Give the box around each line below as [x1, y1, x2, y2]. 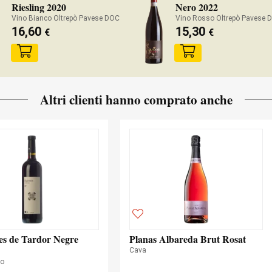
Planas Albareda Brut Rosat [129, 232, 246, 246]
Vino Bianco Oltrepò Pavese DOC [12, 14, 120, 22]
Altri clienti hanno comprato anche [39, 90, 233, 109]
